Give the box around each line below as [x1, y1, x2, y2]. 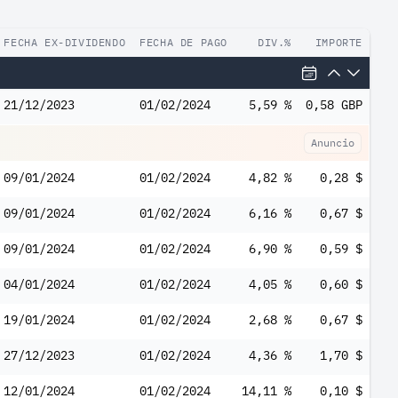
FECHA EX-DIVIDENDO [4, 36, 126, 49]
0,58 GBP [306, 97, 362, 113]
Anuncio [311, 136, 354, 149]
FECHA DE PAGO [139, 36, 227, 49]
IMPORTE [314, 36, 362, 49]
